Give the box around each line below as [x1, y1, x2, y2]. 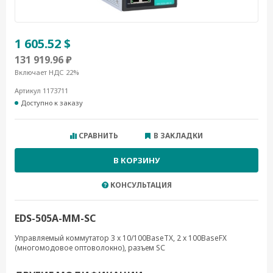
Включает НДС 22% [15, 68, 79, 77]
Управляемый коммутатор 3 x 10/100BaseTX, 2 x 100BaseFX [15, 233, 227, 243]
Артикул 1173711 [15, 86, 68, 95]
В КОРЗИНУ [113, 155, 160, 166]
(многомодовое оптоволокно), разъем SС [15, 243, 165, 253]
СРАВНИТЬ [79, 130, 118, 141]
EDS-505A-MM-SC [15, 211, 96, 225]
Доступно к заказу [21, 98, 83, 107]
